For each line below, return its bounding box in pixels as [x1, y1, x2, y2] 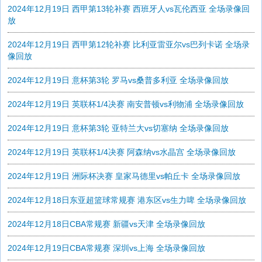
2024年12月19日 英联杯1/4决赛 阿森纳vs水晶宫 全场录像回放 [8, 147, 236, 157]
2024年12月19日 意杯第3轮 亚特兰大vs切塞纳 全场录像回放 [8, 123, 229, 133]
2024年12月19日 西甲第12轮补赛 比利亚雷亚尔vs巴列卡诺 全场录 [8, 40, 250, 49]
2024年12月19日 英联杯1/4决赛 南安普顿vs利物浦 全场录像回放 [8, 99, 244, 109]
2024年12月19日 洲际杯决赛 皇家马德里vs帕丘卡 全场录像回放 [8, 171, 240, 181]
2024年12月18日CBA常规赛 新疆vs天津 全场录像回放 [8, 219, 205, 229]
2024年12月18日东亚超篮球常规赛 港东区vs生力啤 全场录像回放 [8, 195, 246, 205]
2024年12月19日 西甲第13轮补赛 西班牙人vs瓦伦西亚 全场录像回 [8, 4, 250, 13]
